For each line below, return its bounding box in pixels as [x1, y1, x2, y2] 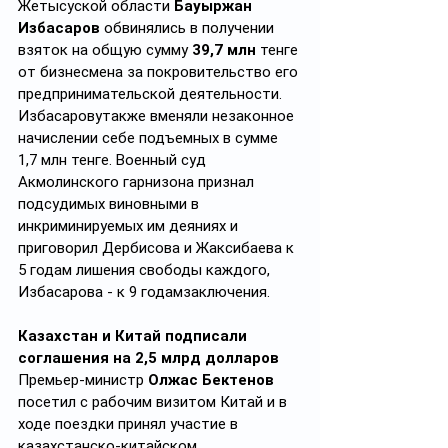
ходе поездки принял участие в [18, 415, 242, 433]
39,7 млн [192, 41, 256, 59]
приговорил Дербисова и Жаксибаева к [18, 239, 298, 257]
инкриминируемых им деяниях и [18, 217, 242, 235]
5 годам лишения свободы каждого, [18, 261, 274, 279]
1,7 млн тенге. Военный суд [18, 151, 210, 169]
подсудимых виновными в [18, 195, 203, 213]
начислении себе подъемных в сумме [18, 129, 282, 147]
